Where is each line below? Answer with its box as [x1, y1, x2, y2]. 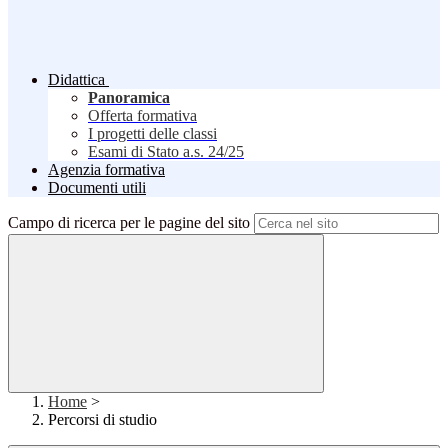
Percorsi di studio [48, 411, 157, 429]
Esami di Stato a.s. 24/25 [88, 143, 244, 161]
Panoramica [88, 89, 170, 107]
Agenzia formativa [48, 161, 165, 179]
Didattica [48, 71, 105, 89]
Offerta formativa [88, 107, 197, 125]
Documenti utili [48, 179, 146, 197]
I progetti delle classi [88, 125, 217, 143]
